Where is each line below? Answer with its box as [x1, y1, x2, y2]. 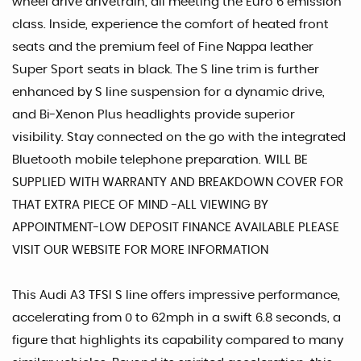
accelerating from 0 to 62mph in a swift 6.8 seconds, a [12, 311, 341, 324]
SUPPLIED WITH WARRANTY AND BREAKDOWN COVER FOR [12, 176, 343, 189]
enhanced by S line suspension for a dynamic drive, [12, 85, 325, 98]
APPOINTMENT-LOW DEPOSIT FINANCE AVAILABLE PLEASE [12, 221, 339, 234]
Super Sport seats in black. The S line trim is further [12, 63, 319, 76]
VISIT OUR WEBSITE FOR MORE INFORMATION [12, 243, 268, 256]
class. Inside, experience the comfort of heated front [12, 18, 329, 31]
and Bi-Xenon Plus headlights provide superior [12, 108, 295, 121]
